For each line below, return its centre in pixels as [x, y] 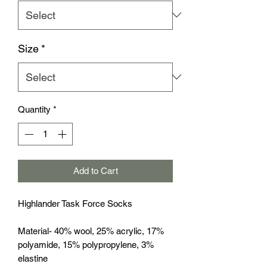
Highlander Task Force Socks [75, 204]
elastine [33, 258]
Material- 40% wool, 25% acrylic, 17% [91, 231]
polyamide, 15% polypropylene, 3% [86, 245]
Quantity [34, 109]
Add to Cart [95, 171]
